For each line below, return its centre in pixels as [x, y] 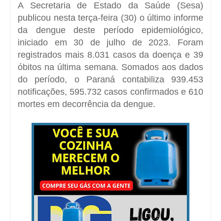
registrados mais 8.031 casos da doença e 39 [110, 55]
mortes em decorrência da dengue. [87, 104]
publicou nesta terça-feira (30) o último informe [110, 18]
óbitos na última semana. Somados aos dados [110, 67]
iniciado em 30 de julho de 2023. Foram [110, 42]
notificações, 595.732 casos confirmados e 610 [110, 92]
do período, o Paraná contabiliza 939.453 [110, 79]
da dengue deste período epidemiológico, [110, 30]
